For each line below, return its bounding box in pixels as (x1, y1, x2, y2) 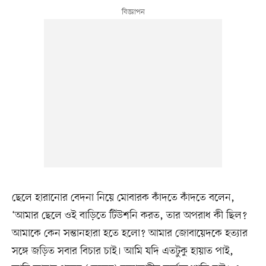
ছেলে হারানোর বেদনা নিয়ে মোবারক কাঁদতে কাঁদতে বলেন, (11, 191, 235, 205)
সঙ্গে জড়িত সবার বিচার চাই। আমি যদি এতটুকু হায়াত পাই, (11, 244, 233, 259)
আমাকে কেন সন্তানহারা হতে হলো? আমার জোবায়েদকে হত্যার (11, 226, 248, 241)
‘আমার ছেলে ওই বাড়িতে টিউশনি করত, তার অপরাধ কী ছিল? (11, 208, 247, 223)
